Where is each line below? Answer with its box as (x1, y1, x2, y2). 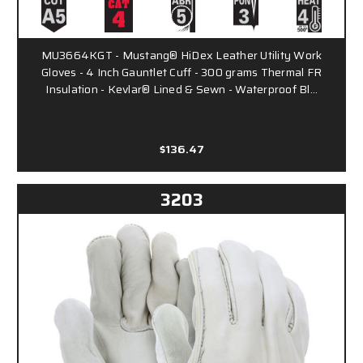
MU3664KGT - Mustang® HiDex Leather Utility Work (41, 45, 322, 64)
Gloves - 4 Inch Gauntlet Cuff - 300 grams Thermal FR (41, 62, 322, 81)
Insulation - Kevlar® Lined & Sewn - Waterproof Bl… (45, 79, 318, 98)
